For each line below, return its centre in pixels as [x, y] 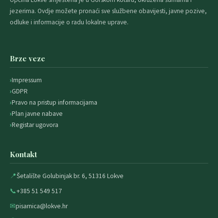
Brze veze [27, 58]
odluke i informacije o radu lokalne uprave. [69, 22]
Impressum [27, 80]
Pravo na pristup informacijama [54, 102]
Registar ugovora [35, 125]
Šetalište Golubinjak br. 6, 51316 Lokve [70, 176]
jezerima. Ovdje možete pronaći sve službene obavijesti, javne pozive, [108, 11]
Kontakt [23, 154]
